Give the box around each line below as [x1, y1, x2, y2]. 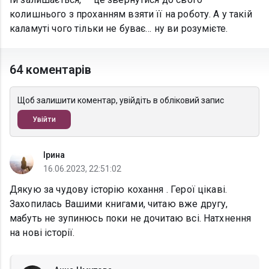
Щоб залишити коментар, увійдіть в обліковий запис [17, 95, 224, 106]
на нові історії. [10, 227, 75, 239]
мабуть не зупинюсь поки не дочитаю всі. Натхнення [10, 213, 252, 225]
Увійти [32, 115, 56, 124]
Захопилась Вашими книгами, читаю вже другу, [10, 198, 228, 210]
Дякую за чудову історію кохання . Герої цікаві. [10, 184, 228, 196]
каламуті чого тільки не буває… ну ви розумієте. [10, 23, 228, 35]
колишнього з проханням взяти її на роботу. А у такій [10, 8, 252, 20]
